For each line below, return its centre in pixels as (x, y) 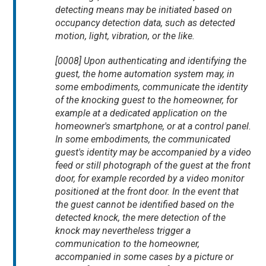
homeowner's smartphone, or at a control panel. (153, 126)
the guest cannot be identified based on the (145, 205)
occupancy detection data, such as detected (145, 23)
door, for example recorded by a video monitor (150, 179)
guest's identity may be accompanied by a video (153, 153)
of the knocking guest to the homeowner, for (147, 100)
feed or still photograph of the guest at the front (153, 166)
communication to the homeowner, (128, 244)
